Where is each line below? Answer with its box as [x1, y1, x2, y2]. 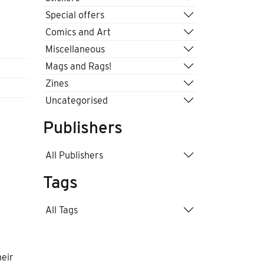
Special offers [45, 9, 104, 21]
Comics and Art [45, 26, 111, 38]
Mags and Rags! [45, 60, 111, 72]
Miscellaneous [45, 43, 105, 55]
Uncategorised [45, 94, 108, 106]
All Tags [45, 204, 78, 216]
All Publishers [45, 149, 103, 161]
